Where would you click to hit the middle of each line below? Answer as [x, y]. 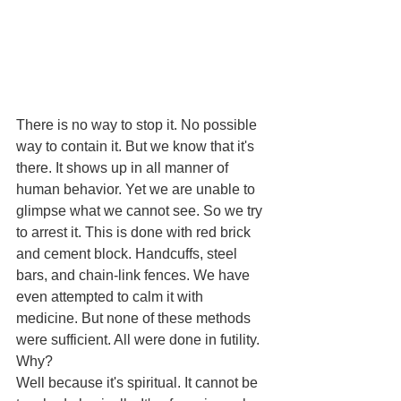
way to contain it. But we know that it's [137, 146]
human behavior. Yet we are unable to [137, 189]
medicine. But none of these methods [135, 318]
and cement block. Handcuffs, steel [128, 253]
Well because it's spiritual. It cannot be [139, 382]
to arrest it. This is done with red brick [135, 232]
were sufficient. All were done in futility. [140, 339]
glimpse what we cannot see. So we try [141, 210]
